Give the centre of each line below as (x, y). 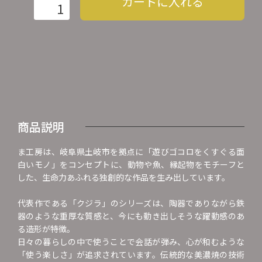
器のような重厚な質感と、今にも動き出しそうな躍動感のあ (131, 216)
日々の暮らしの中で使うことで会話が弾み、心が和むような (131, 241)
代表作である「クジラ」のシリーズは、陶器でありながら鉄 (131, 203)
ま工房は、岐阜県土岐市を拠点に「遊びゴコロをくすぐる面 (131, 151)
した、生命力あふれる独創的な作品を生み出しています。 (124, 177)
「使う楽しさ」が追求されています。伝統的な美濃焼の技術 (131, 254)
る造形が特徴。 (46, 228)
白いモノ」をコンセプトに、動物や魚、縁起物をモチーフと (131, 164)
